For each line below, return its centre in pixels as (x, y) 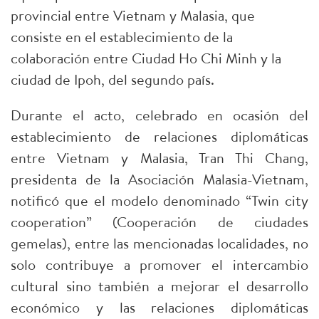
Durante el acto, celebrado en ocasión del (159, 115)
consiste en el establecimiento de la (122, 37)
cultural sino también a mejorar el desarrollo (159, 286)
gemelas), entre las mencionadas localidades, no (159, 243)
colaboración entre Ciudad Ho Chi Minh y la (146, 58)
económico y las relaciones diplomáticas (159, 307)
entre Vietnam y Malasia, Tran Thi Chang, (159, 158)
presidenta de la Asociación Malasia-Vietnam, (159, 179)
